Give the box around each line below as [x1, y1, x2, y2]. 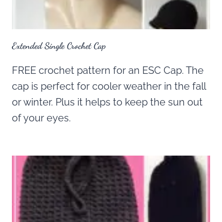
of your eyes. [12, 111, 71, 124]
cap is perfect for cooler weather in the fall [12, 80, 206, 92]
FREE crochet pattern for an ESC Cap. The [12, 64, 204, 76]
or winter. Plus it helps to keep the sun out [12, 96, 203, 108]
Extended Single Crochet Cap [12, 40, 106, 51]
